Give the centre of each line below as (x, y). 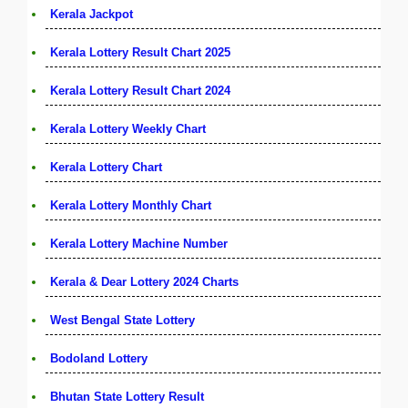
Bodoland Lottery (99, 358)
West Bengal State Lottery (122, 320)
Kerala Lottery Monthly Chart (131, 205)
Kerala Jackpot (92, 14)
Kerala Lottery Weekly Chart (128, 128)
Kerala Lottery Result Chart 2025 (140, 52)
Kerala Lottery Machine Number (139, 243)
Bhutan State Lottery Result (127, 396)
